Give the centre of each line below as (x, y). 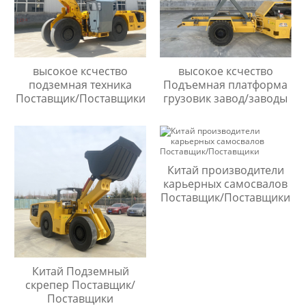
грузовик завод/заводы (226, 99)
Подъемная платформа (226, 85)
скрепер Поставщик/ (81, 285)
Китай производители (225, 170)
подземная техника (81, 85)
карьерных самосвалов (226, 184)
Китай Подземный (80, 272)
